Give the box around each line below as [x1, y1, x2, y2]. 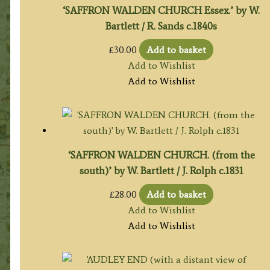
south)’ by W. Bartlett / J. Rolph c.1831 [79, 164, 243, 177]
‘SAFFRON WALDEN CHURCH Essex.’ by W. [63, 4, 260, 16]
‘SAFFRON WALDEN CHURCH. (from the [67, 148, 255, 161]
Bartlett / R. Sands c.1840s [105, 19, 218, 32]
